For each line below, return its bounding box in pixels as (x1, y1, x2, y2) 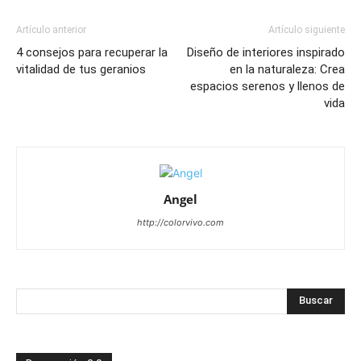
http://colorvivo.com (137, 216, 224, 228)
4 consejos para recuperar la (16, 44, 168, 60)
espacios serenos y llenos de (190, 78, 345, 93)
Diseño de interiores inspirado (187, 44, 345, 60)
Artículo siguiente (268, 23, 345, 35)
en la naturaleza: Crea (230, 61, 345, 77)
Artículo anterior (16, 23, 86, 35)
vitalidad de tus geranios (16, 61, 146, 77)
